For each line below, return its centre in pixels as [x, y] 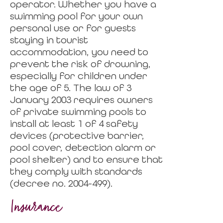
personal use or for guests [73, 28]
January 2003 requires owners [81, 100]
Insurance [35, 210]
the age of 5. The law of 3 [71, 88]
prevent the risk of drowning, [80, 64]
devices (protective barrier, [77, 135]
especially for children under [79, 76]
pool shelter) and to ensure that [86, 159]
